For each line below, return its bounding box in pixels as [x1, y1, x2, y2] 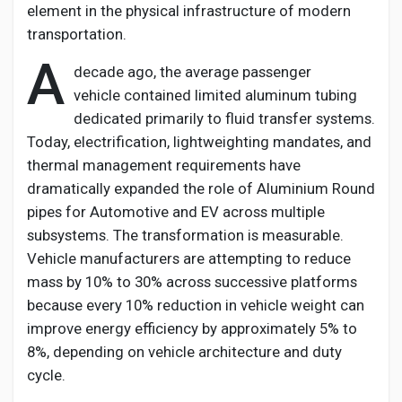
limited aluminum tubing [191, 86, 357, 104]
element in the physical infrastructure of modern [27, 2, 351, 20]
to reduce [283, 249, 351, 267]
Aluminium [257, 179, 328, 197]
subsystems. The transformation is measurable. [27, 226, 344, 244]
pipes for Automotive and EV [27, 203, 219, 221]
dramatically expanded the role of [27, 179, 257, 197]
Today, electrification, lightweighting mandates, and [27, 133, 371, 151]
